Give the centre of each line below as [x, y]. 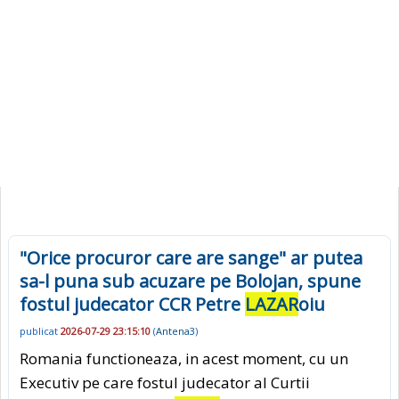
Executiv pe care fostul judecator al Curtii [165, 382]
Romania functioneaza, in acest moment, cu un [184, 358]
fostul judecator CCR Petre [132, 304]
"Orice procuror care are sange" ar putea [191, 258]
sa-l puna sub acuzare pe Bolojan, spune [190, 281]
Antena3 [175, 331]
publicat [40, 331]
